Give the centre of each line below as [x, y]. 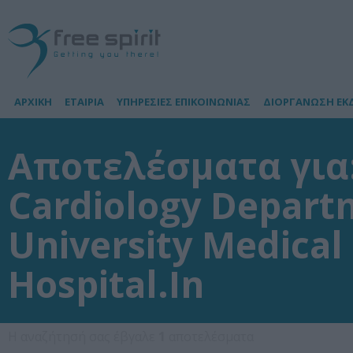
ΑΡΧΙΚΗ [33, 102]
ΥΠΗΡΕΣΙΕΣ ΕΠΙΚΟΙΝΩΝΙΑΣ [184, 102]
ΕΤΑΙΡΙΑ [84, 102]
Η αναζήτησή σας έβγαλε [83, 336]
